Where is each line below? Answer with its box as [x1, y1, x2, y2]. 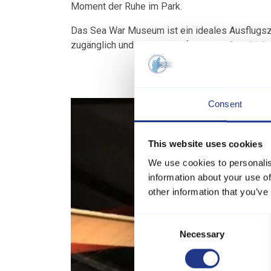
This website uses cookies [148, 139, 263, 149]
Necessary [180, 229, 224, 240]
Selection [134, 229, 171, 240]
